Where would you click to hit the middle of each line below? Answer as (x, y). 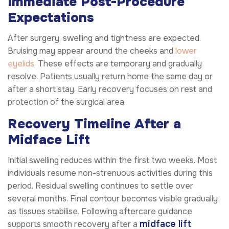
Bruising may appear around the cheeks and (91, 51)
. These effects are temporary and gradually (118, 63)
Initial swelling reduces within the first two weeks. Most (112, 161)
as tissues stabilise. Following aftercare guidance (100, 212)
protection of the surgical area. (67, 102)
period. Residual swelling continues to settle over (100, 186)
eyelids (21, 63)
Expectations (51, 17)
